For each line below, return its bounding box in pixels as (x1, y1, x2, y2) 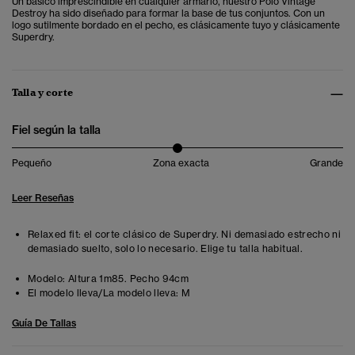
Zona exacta (152, 157, 209, 170)
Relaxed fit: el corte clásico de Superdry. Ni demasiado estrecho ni (28, 228, 342, 241)
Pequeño (12, 157, 52, 170)
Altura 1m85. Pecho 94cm (65, 273, 189, 285)
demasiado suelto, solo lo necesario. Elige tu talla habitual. (28, 242, 303, 255)
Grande (310, 157, 343, 170)
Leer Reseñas (12, 192, 74, 204)
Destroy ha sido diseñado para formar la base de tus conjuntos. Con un (12, 7, 325, 20)
